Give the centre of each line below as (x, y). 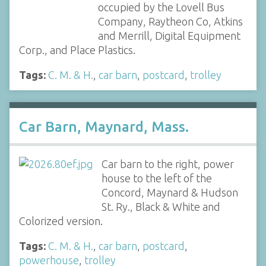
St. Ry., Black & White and (161, 206)
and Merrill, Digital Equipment (169, 36)
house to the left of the (156, 178)
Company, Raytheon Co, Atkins (170, 22)
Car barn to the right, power (167, 164)
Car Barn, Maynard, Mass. (104, 126)
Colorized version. (61, 221)
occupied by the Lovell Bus (161, 7)
